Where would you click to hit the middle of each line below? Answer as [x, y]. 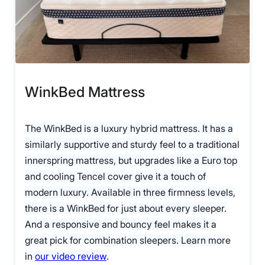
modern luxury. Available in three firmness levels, [130, 193]
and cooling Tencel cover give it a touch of [115, 177]
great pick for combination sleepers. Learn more [128, 240]
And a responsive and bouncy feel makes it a [121, 224]
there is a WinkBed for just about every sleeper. [126, 209]
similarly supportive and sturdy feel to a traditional [132, 145]
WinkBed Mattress [85, 92]
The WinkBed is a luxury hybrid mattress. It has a [129, 129]
